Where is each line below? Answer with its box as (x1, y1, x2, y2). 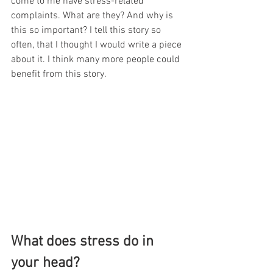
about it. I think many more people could (11, 53, 182, 66)
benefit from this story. (11, 68, 108, 80)
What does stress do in (11, 233, 157, 251)
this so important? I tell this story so (11, 24, 163, 37)
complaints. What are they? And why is (11, 9, 175, 22)
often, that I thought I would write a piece (11, 38, 184, 51)
